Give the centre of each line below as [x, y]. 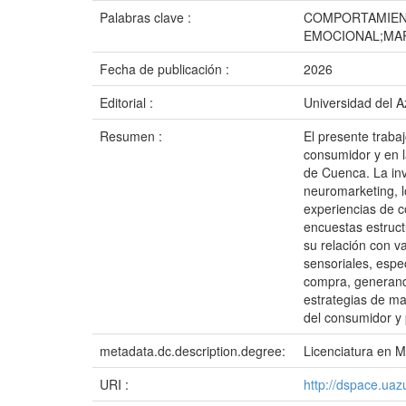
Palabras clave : [147, 17]
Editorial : [128, 102]
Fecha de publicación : [166, 69]
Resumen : [133, 136]
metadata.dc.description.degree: [194, 351]
